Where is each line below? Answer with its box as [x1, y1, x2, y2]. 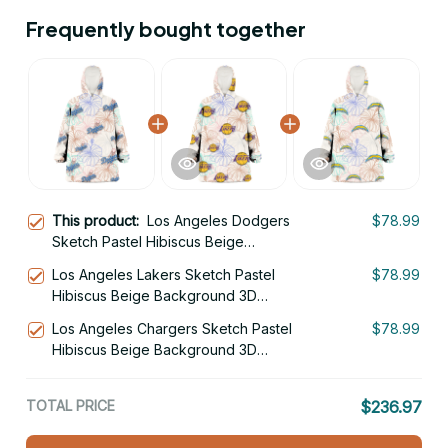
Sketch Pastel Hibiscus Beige [52, 233, 244, 251]
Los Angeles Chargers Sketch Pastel [52, 320, 292, 338]
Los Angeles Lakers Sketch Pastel [52, 266, 275, 284]
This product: [52, 212, 147, 230]
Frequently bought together [26, 16, 306, 42]
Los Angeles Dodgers [147, 212, 290, 230]
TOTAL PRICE [26, 397, 115, 415]
